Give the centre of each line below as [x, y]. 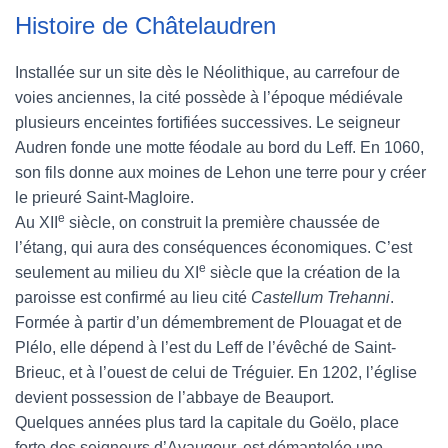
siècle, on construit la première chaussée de [222, 222]
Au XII [36, 222]
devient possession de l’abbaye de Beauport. [174, 397]
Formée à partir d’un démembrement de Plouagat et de [208, 322]
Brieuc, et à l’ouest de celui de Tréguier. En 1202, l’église [216, 372]
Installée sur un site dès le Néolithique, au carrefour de [207, 72]
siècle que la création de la [303, 272]
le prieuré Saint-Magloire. [104, 197]
